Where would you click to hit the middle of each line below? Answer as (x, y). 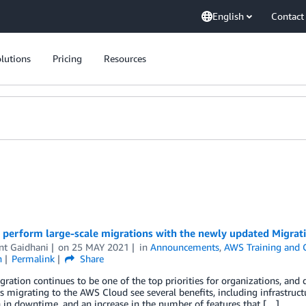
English (228, 16)
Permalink (33, 259)
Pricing (67, 58)
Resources (125, 58)
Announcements (185, 247)
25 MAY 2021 (101, 247)
